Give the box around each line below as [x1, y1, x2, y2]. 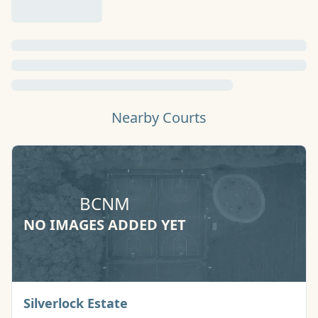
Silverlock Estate [23, 295, 128, 312]
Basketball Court [127, 294, 233, 311]
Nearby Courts [111, 108, 207, 127]
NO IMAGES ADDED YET [23, 215, 186, 234]
